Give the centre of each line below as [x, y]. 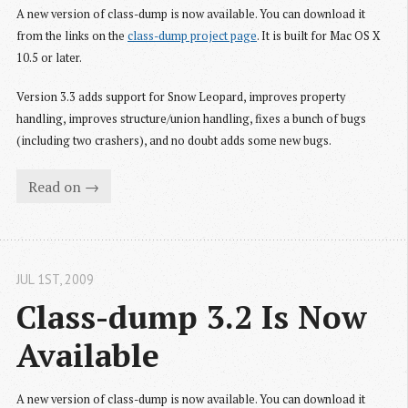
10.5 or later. [49, 58]
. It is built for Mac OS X [319, 36]
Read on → [63, 186]
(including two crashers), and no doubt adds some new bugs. [174, 141]
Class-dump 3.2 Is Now [192, 317]
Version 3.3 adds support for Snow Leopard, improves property [181, 97]
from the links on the [72, 36]
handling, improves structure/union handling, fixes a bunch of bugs [191, 119]
